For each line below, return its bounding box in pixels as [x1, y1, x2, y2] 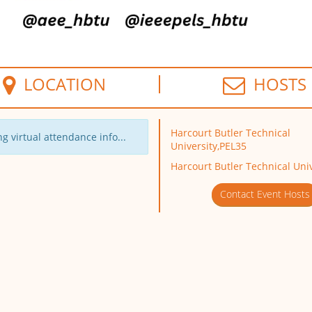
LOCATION [15, 72, 107, 96]
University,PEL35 [171, 139, 247, 153]
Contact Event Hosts [219, 187, 310, 201]
